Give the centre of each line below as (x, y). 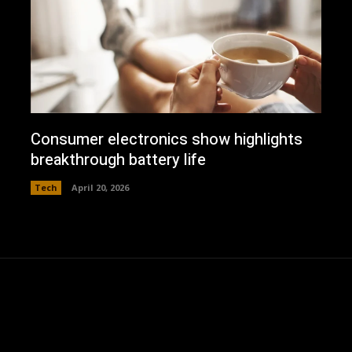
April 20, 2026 (100, 187)
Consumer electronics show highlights (166, 139)
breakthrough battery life (118, 159)
